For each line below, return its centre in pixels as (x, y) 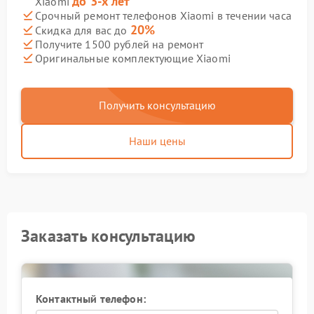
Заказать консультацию (109, 236)
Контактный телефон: (91, 299)
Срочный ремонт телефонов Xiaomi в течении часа (163, 15)
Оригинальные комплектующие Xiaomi (133, 58)
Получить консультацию (157, 105)
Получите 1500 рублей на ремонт (120, 44)
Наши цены (157, 141)
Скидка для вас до (83, 30)
